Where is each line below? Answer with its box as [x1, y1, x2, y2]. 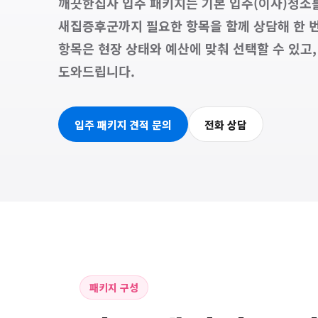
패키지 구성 [89, 280, 138, 295]
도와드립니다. [58, 62, 135, 80]
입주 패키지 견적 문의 [75, 116, 172, 132]
